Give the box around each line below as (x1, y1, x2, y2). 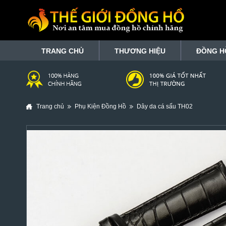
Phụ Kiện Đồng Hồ (75, 103, 126, 110)
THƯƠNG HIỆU (115, 47, 165, 55)
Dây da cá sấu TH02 (137, 103, 193, 110)
